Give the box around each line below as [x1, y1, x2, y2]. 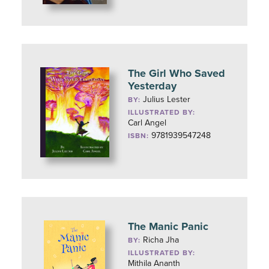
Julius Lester [143, 94, 191, 104]
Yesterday [128, 79, 177, 92]
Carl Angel [128, 118, 167, 128]
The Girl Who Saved [128, 67, 226, 80]
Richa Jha [143, 235, 180, 245]
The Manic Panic [128, 220, 209, 233]
